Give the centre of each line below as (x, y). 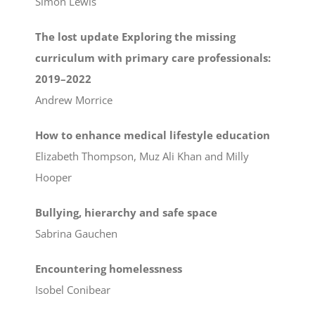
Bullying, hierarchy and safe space (126, 213)
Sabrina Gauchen (76, 234)
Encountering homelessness (109, 269)
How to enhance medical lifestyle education (153, 135)
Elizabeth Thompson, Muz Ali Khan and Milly (142, 156)
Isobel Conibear (73, 290)
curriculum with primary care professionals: (153, 58)
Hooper (53, 178)
